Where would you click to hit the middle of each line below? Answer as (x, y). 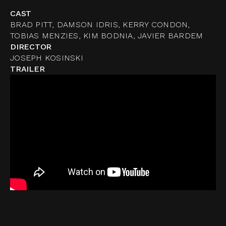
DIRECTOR (31, 47)
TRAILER (27, 69)
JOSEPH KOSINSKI (47, 58)
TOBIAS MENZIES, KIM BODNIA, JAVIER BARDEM (107, 36)
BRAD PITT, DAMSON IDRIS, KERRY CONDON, (100, 24)
